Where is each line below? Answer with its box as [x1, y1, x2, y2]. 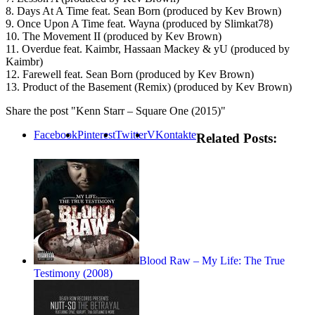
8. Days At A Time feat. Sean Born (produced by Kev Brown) [6, 4, 281, 17]
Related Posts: [196, 130, 277, 146]
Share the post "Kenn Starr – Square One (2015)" [6, 104, 226, 117]
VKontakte [147, 128, 196, 141]
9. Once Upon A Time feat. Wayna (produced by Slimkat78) [6, 17, 273, 30]
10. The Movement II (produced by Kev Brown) [6, 30, 221, 42]
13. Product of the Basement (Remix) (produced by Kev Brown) [6, 80, 292, 93]
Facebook [34, 128, 77, 141]
